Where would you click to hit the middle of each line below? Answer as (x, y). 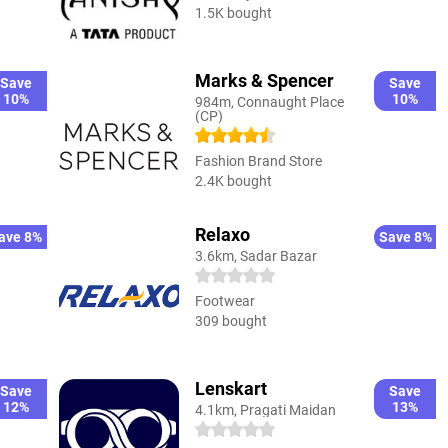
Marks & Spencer (264, 80)
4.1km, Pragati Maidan (265, 409)
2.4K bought (233, 180)
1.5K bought (233, 12)
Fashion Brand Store (258, 160)
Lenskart (230, 388)
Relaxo (222, 234)
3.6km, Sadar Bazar (255, 255)
